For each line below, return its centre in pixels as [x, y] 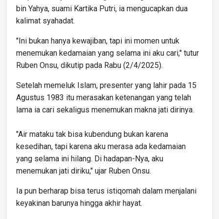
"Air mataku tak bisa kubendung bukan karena [92, 134]
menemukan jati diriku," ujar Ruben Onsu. [84, 171]
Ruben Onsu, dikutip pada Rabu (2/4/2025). [89, 65]
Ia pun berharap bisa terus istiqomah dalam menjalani [106, 191]
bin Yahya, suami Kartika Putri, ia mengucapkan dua [102, 8]
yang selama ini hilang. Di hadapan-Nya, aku [90, 158]
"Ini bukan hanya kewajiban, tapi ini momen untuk [98, 41]
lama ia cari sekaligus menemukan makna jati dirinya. [105, 109]
